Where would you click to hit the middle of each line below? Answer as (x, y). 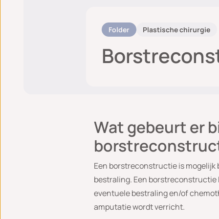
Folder (119, 29)
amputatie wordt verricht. (139, 207)
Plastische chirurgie (177, 29)
